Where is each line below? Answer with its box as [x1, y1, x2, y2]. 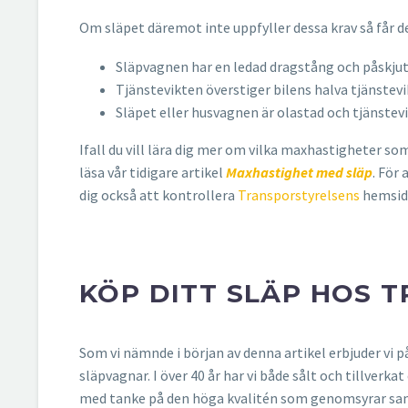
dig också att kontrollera [79, 185, 238, 204]
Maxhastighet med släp [226, 162, 372, 181]
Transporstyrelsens [238, 185, 360, 204]
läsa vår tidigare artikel [79, 162, 226, 181]
